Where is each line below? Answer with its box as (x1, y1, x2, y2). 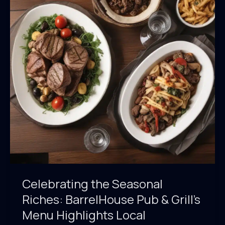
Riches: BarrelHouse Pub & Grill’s (22, 191, 200, 207)
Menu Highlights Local (22, 206, 146, 223)
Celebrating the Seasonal (22, 175, 163, 192)
